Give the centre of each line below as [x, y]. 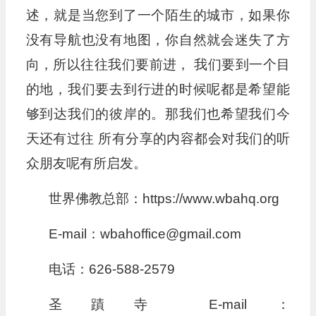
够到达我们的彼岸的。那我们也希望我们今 [158, 114]
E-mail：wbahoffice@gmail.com [145, 234]
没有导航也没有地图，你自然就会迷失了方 [158, 40]
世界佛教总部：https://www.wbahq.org [164, 199]
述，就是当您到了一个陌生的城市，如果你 [158, 15]
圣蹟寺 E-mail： [169, 304]
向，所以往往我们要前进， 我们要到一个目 [158, 65]
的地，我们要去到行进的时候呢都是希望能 [158, 89]
